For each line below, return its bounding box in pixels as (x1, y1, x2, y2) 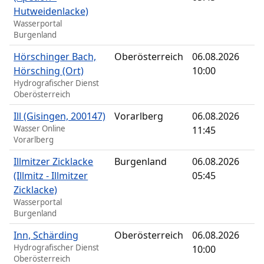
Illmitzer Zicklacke (14, 155, 94, 169)
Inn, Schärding (14, 229, 79, 242)
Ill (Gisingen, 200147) (14, 110, 106, 123)
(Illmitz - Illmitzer (14, 169, 88, 183)
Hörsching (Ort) (14, 64, 84, 78)
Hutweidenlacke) (14, 5, 89, 18)
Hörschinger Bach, (14, 50, 97, 64)
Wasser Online (14, 123, 66, 134)
